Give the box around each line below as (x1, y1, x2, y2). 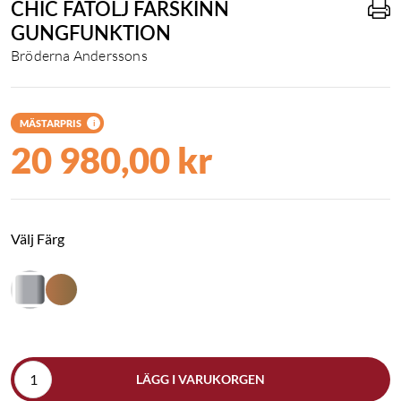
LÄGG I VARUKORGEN (136, 371, 265, 388)
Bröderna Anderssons (11, 46, 148, 64)
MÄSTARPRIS (20, 116, 81, 129)
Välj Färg (11, 229, 64, 247)
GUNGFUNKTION (11, 20, 171, 45)
